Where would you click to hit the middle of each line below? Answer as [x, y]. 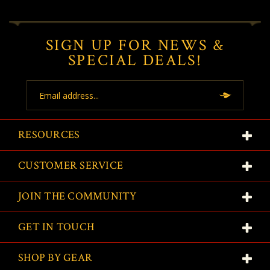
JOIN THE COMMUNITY [77, 196]
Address [42, 99]
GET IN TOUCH [56, 227]
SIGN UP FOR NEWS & [135, 46]
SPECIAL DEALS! [135, 61]
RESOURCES [49, 135]
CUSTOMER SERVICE [71, 166]
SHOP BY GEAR [55, 258]
